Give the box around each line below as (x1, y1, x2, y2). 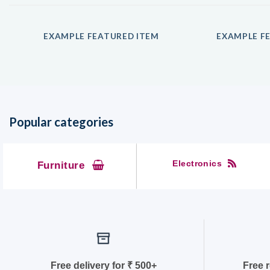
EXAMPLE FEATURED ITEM (43, 31, 159, 41)
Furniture (37, 159, 85, 172)
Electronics (172, 159, 222, 169)
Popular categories (9, 115, 113, 130)
